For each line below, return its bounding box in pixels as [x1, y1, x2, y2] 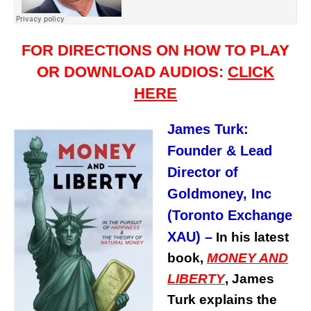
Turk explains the [167, 292, 277, 308]
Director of [167, 165, 238, 180]
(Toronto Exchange [167, 208, 292, 224]
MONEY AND [207, 251, 288, 266]
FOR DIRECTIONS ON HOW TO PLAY [22, 42, 289, 60]
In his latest [212, 230, 289, 245]
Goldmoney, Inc [167, 186, 271, 202]
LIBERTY [167, 271, 225, 287]
